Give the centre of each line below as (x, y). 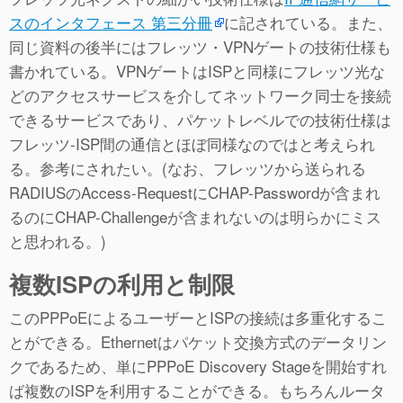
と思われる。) (58, 241)
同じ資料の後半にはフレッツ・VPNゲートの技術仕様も (200, 47)
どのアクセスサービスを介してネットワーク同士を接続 (200, 95)
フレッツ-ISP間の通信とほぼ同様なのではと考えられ (192, 144)
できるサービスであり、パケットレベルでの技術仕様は (200, 120)
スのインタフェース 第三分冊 (111, 22)
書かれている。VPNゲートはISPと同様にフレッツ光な (197, 71)
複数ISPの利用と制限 (122, 284)
